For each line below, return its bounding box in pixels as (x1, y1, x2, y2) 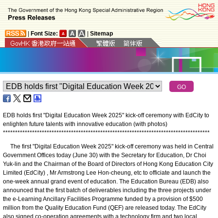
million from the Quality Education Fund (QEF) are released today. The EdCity (3, 204, 206, 211)
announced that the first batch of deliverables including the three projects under (3, 186, 211, 194)
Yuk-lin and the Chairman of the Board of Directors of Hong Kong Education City (3, 160, 213, 167)
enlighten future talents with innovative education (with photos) (3, 120, 167, 127)
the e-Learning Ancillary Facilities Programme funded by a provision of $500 (3, 195, 203, 202)
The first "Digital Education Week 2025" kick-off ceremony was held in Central (3, 143, 214, 150)
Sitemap (90, 30, 113, 37)
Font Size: (31, 30, 58, 37)
